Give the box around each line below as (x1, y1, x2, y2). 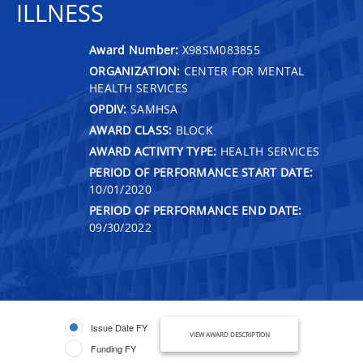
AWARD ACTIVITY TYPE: (89, 143, 217, 159)
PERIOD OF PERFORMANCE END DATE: (89, 202, 302, 218)
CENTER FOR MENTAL (180, 62, 305, 79)
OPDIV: (89, 100, 127, 117)
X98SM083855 (181, 41, 261, 58)
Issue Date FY (91, 320, 147, 334)
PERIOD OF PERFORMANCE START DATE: (89, 164, 314, 180)
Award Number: (89, 41, 182, 58)
